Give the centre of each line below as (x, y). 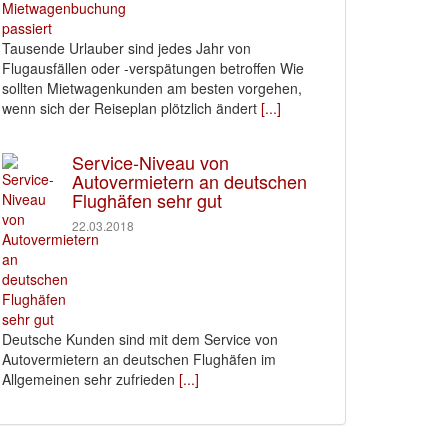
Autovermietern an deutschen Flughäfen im (139, 359)
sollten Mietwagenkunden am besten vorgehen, (152, 88)
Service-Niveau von (150, 162)
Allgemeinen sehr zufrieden (88, 379)
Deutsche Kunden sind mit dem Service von (140, 339)
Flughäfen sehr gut (147, 200)
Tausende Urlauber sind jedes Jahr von (126, 48)
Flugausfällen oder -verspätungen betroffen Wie (153, 68)
